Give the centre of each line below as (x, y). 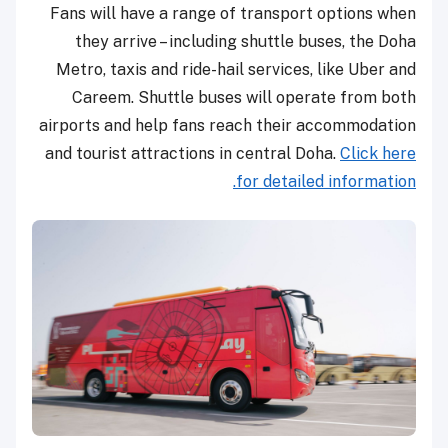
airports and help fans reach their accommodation (227, 126)
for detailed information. (326, 182)
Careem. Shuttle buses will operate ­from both (244, 98)
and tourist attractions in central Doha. (192, 154)
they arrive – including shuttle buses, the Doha (245, 42)
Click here (378, 154)
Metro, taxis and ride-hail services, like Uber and (236, 70)
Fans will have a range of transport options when (233, 14)
